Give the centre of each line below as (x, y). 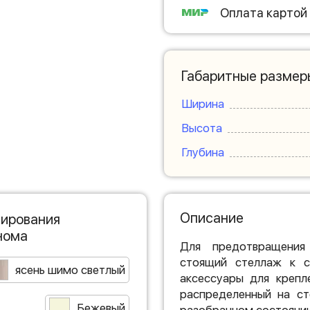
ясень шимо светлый (70, 270)
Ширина (202, 104)
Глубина (202, 152)
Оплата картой (263, 12)
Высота (201, 128)
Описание (211, 218)
